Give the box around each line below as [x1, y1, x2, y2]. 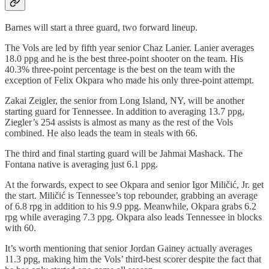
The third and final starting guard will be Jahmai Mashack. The [5, 148, 243, 159]
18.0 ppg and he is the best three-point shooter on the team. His [5, 53, 243, 64]
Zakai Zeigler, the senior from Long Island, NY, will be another [5, 95, 244, 106]
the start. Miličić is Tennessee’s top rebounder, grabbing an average [5, 190, 258, 201]
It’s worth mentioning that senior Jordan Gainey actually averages [5, 243, 252, 253]
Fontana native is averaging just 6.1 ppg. [5, 159, 158, 169]
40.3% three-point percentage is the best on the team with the [5, 64, 235, 74]
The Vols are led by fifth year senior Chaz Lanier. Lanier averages [5, 42, 254, 53]
